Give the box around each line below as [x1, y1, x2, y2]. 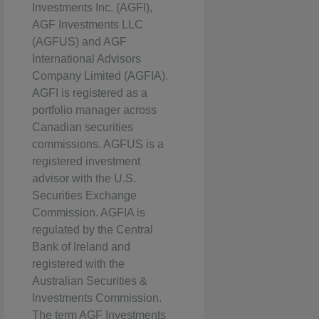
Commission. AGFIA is [32, 206, 145, 219]
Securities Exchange [32, 189, 137, 202]
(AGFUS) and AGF [32, 36, 127, 48]
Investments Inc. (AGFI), [32, 1, 152, 14]
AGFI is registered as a [32, 87, 147, 100]
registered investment [32, 155, 140, 168]
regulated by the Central [32, 224, 153, 236]
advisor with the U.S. [32, 172, 136, 185]
